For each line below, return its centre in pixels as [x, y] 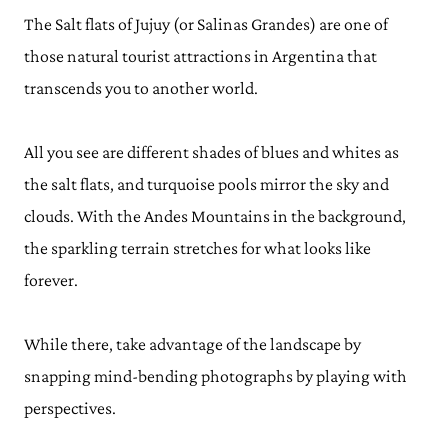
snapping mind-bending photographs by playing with [215, 376]
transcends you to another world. [141, 88]
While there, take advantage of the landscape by [192, 344]
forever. [51, 280]
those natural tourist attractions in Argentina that [200, 56]
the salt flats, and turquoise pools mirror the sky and [206, 184]
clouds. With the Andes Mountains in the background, [215, 216]
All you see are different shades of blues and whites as [211, 152]
